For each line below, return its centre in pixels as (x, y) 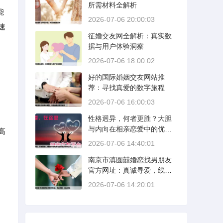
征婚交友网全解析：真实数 (130, 36)
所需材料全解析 (112, 5)
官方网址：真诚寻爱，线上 (130, 170)
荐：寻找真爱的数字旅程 (126, 88)
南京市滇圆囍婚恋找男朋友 (130, 160)
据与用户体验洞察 (116, 46)
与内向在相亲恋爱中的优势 (130, 129)
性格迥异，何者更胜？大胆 (130, 118)
